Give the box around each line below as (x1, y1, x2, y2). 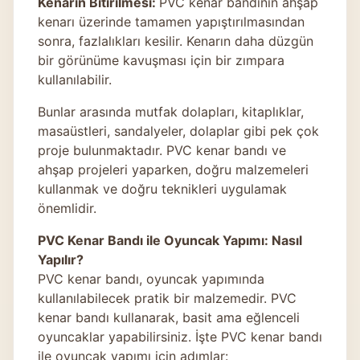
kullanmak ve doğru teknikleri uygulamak (38, 180, 287, 197)
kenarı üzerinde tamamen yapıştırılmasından (38, 13, 305, 30)
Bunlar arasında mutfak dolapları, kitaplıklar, (38, 103, 304, 120)
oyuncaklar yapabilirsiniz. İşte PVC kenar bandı (38, 328, 322, 345)
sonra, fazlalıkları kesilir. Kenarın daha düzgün (38, 32, 313, 49)
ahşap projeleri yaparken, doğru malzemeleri (38, 161, 309, 178)
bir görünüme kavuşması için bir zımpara (38, 51, 284, 68)
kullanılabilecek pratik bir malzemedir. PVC (38, 289, 297, 306)
